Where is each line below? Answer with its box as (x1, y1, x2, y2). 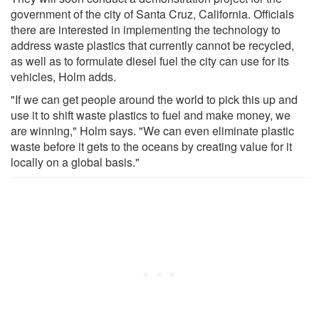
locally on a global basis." (11, 153, 140, 170)
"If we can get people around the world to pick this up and (11, 90, 298, 108)
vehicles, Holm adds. (11, 68, 116, 85)
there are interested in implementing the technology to (11, 21, 281, 38)
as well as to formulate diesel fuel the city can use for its (11, 52, 289, 69)
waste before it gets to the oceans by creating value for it (11, 137, 292, 155)
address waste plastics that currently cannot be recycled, (11, 36, 294, 53)
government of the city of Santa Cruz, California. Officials (11, 5, 294, 22)
